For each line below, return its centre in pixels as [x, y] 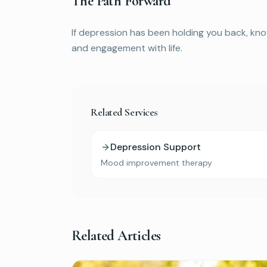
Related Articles [116, 235]
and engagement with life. [127, 48]
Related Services [124, 112]
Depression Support [156, 147]
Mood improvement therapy [156, 162]
